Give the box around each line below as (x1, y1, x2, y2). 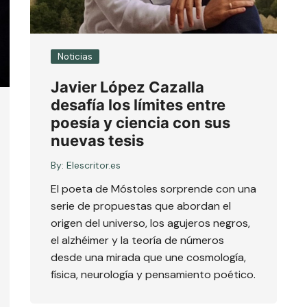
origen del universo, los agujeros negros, (51, 216, 250, 230)
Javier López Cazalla (51, 78, 204, 96)
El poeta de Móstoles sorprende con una (51, 182, 256, 196)
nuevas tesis (51, 132, 144, 149)
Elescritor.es (66, 159, 121, 171)
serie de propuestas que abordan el (51, 199, 231, 213)
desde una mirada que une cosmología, (51, 250, 246, 265)
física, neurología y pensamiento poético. (51, 267, 256, 282)
